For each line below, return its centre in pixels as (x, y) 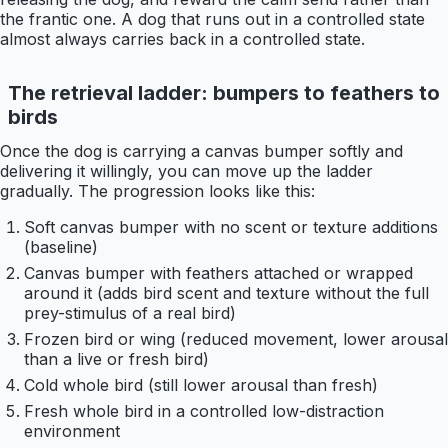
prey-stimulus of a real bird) (130, 313)
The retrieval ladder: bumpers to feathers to (224, 93)
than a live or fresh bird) (116, 359)
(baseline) (61, 247)
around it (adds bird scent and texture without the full (226, 293)
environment (72, 431)
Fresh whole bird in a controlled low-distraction (204, 411)
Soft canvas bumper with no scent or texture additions (231, 227)
